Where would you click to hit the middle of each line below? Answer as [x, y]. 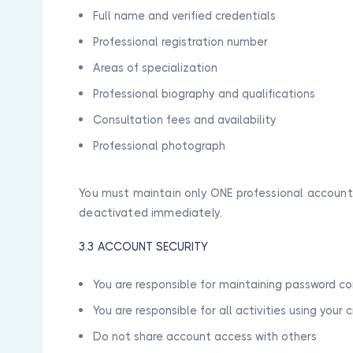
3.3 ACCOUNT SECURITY [144, 247]
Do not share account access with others [205, 336]
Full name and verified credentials [185, 16]
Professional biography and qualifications [204, 94]
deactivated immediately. [151, 213]
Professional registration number [181, 42]
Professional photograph [160, 146]
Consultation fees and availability [185, 120]
